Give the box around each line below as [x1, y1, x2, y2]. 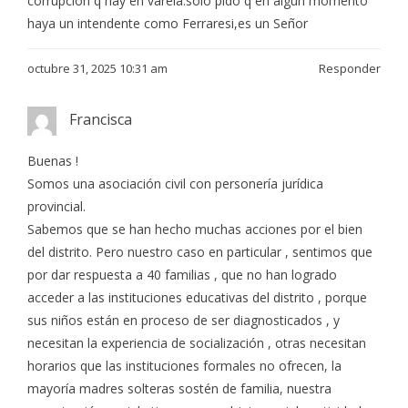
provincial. [27, 198, 86, 215]
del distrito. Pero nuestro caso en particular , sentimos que [27, 243, 372, 260]
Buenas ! [27, 152, 78, 169]
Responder [319, 59, 381, 76]
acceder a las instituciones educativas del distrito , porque [27, 289, 367, 306]
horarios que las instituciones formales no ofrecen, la [27, 357, 342, 374]
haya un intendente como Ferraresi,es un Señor [27, 14, 308, 32]
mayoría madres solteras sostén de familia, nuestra [27, 380, 331, 397]
